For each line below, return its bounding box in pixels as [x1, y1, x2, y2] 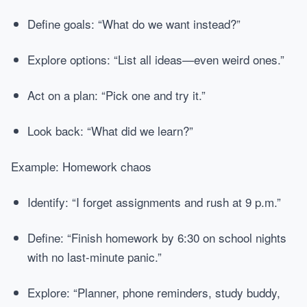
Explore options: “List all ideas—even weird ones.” [27, 51, 284, 68]
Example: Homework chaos [11, 158, 151, 175]
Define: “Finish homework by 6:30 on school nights [27, 229, 286, 246]
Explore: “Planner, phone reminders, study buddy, [27, 284, 280, 301]
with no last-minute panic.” [27, 248, 162, 265]
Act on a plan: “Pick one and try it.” [27, 86, 206, 103]
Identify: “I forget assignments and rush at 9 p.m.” [27, 193, 281, 210]
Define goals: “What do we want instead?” [27, 15, 241, 32]
